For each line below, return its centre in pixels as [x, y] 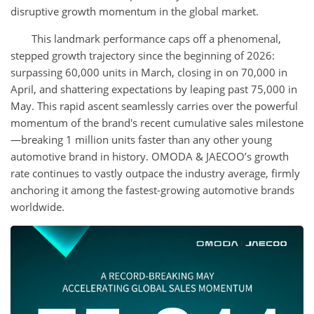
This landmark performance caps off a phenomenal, [156, 39]
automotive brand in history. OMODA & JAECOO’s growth [150, 156]
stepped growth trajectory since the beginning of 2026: [143, 55]
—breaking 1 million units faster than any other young [141, 139]
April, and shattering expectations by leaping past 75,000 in [154, 89]
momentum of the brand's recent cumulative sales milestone [157, 123]
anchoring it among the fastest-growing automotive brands [152, 190]
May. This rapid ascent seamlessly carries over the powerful [154, 106]
